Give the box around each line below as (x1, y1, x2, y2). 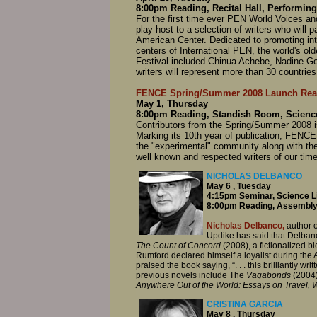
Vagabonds (246, 270, 291, 280)
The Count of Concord (136, 240, 223, 250)
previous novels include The (136, 270, 246, 280)
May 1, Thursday (136, 98, 208, 109)
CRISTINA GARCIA (207, 299, 283, 310)
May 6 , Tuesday (207, 180, 271, 191)
